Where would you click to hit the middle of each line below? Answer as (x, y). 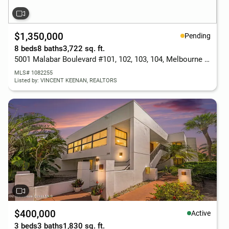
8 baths (50, 49)
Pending (198, 36)
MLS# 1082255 (33, 73)
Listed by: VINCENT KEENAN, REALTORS (66, 81)
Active (201, 213)
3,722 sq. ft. (84, 49)
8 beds (26, 49)
